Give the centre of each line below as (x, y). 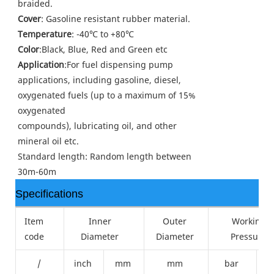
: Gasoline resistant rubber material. (116, 18)
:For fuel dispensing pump (119, 64)
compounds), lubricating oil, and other (97, 125)
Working (249, 221)
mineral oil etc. (48, 141)
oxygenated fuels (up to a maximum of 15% (107, 95)
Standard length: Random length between (105, 156)
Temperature (45, 34)
